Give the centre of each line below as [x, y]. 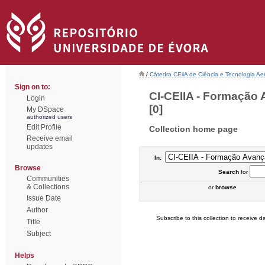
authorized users [49, 117]
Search [228, 172]
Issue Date [44, 198]
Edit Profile [44, 127]
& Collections [48, 187]
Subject [39, 234]
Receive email [50, 138]
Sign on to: [33, 87]
